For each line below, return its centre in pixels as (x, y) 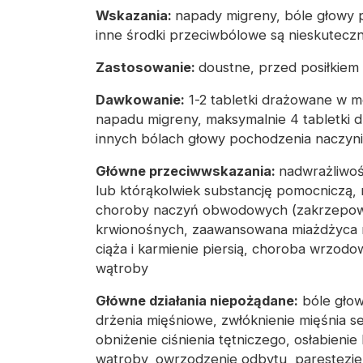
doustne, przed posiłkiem (279, 68)
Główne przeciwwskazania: (187, 171)
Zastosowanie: (147, 68)
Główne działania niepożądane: (197, 301)
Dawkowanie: (140, 100)
